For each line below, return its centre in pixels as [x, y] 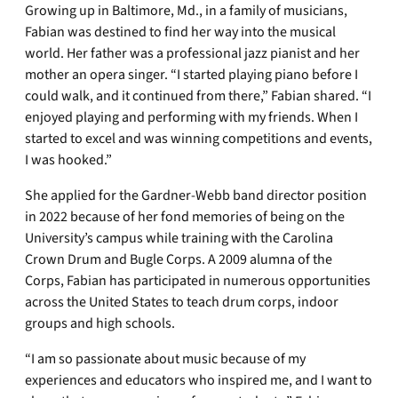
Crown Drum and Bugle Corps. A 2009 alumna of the [179, 259]
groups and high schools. [100, 323]
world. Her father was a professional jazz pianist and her [192, 53]
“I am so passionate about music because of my [165, 359]
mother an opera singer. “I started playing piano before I [191, 75]
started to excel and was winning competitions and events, [199, 139]
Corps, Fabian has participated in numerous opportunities [198, 281]
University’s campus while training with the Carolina [179, 238]
